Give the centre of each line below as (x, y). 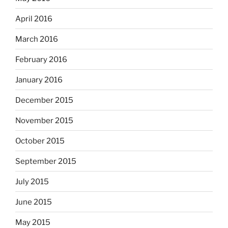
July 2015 (32, 181)
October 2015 (40, 141)
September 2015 (46, 161)
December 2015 (44, 100)
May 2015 (33, 222)
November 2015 (44, 120)
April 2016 (34, 19)
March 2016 (37, 39)
